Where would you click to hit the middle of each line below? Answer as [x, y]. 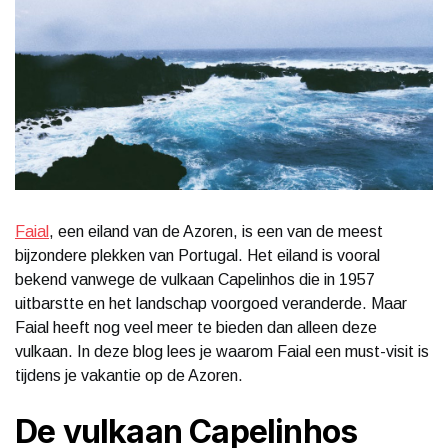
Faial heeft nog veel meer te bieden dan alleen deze [196, 327]
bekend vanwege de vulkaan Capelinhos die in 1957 [195, 279]
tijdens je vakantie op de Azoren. [129, 375]
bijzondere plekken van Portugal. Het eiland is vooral [197, 255]
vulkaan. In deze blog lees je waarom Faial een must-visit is [222, 351]
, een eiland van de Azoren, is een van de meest [216, 231]
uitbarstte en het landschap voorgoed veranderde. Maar [211, 303]
